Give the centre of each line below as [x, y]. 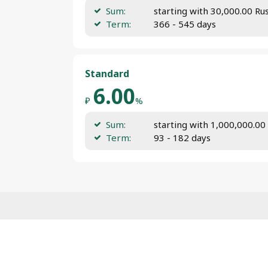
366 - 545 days [185, 24]
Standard [107, 74]
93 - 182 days [182, 138]
